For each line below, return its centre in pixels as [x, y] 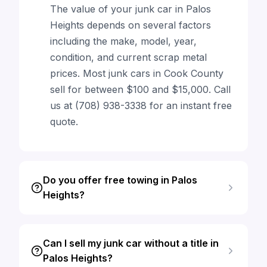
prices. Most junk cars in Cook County [137, 73]
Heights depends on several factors [131, 25]
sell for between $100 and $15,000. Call [140, 89]
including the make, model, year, [123, 41]
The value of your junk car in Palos [131, 9]
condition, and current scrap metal [128, 57]
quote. [64, 122]
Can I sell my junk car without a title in [131, 243]
